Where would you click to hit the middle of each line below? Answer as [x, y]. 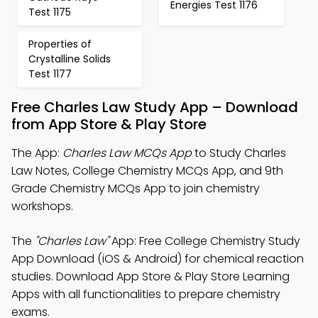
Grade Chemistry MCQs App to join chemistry [136, 188]
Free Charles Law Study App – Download [155, 107]
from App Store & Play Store [109, 124]
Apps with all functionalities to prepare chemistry [146, 294]
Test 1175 [50, 12]
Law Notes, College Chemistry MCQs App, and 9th [147, 171]
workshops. [42, 206]
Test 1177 [50, 74]
